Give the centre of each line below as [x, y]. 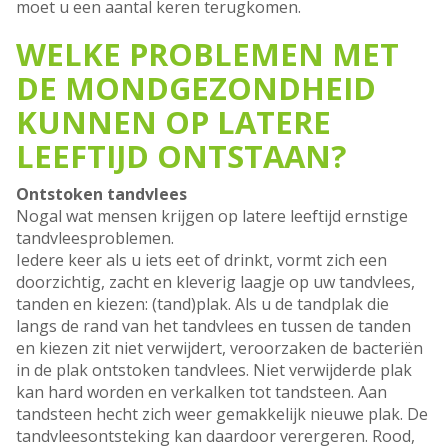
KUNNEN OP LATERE [173, 122]
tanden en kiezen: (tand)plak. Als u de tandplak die [202, 304]
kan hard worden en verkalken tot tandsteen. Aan [201, 392]
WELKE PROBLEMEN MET [207, 54]
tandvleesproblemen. [95, 238]
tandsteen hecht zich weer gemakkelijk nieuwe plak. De [222, 414]
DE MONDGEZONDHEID [196, 88]
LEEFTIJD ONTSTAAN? [181, 156]
